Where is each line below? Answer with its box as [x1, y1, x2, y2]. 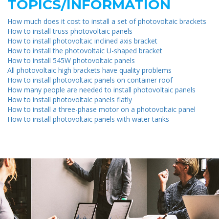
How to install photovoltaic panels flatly [7, 94, 132, 104]
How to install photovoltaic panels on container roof [7, 75, 173, 85]
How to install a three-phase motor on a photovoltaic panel [7, 104, 196, 114]
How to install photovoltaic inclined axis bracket [7, 36, 157, 45]
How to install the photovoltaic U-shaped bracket [7, 45, 162, 55]
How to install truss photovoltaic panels [7, 26, 132, 36]
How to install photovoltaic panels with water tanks [7, 114, 169, 124]
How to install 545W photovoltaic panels [7, 55, 135, 65]
